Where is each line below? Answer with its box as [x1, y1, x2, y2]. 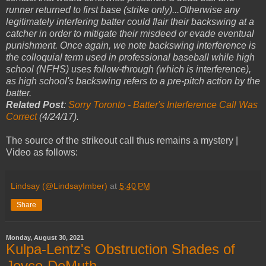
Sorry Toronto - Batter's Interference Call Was [68, 100, 258, 110]
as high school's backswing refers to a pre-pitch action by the [6, 76, 260, 87]
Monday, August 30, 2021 [6, 234, 84, 242]
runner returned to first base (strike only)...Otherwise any [6, 5, 240, 15]
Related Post [6, 100, 64, 110]
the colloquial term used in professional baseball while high [6, 52, 255, 63]
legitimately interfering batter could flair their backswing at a [6, 17, 254, 27]
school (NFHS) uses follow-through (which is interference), [6, 64, 251, 75]
